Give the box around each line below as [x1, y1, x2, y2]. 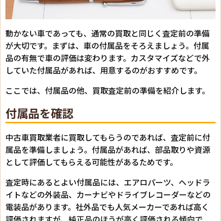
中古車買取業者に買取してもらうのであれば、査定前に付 [5, 131, 210, 144]
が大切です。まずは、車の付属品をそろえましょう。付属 [5, 39, 209, 52]
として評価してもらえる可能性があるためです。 [5, 156, 178, 168]
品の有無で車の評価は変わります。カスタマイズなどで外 [5, 52, 210, 64]
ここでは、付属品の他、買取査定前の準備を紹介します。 [5, 84, 210, 97]
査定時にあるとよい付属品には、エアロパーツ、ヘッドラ [5, 176, 210, 188]
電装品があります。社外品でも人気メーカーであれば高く [5, 201, 209, 213]
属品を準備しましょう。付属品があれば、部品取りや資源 [5, 144, 210, 156]
